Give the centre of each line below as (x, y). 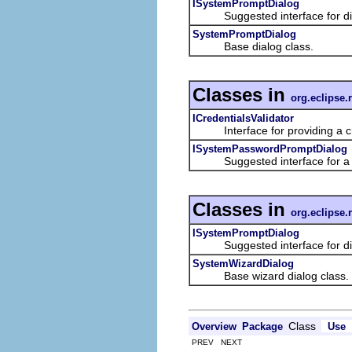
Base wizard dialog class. (271, 275)
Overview (214, 326)
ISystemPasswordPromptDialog (270, 148)
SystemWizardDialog (243, 263)
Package (262, 326)
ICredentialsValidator (243, 118)
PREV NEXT (216, 342)
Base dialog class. (253, 46)
